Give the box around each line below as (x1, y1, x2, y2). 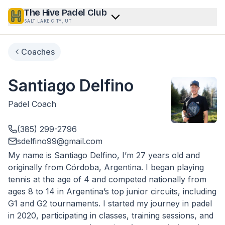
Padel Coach (8, 99, 56, 109)
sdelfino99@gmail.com (17, 136, 102, 146)
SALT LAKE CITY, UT (24, 19, 72, 24)
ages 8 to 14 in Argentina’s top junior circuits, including (8, 186, 216, 196)
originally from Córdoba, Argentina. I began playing (8, 162, 204, 172)
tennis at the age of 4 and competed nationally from (8, 174, 206, 184)
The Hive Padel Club (24, 7, 107, 18)
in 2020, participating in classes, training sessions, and (8, 210, 213, 220)
